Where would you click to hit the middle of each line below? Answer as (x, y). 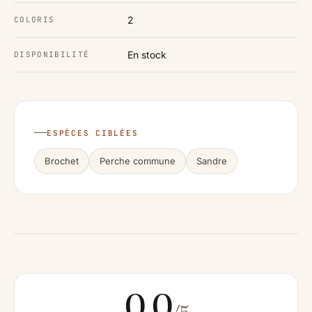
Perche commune (138, 161)
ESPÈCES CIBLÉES (93, 133)
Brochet (62, 161)
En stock (147, 55)
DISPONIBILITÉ (52, 55)
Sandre (212, 161)
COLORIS (34, 20)
